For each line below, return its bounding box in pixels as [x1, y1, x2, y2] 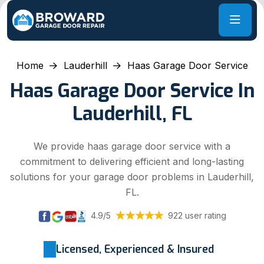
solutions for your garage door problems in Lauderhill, [10, 170, 254, 183]
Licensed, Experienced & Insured [56, 242, 214, 256]
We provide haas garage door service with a [34, 140, 230, 152]
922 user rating [167, 210, 226, 220]
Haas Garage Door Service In [9, 78, 255, 103]
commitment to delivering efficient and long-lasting [20, 155, 244, 167]
